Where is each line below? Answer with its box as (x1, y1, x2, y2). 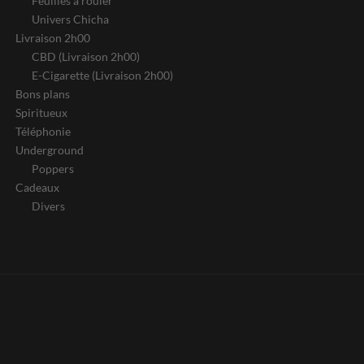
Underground (15, 143, 84, 158)
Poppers (32, 162, 74, 176)
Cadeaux (15, 180, 59, 195)
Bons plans (15, 87, 70, 102)
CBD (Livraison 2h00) (32, 50, 140, 64)
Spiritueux (15, 106, 67, 120)
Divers (32, 199, 65, 214)
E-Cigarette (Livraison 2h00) (32, 68, 173, 83)
